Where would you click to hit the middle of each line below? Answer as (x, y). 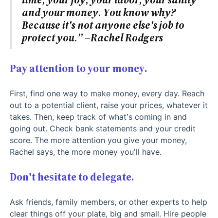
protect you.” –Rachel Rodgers (92, 37)
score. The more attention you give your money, (98, 140)
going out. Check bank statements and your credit (103, 128)
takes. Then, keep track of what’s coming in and (98, 117)
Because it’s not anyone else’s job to (103, 25)
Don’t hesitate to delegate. (72, 177)
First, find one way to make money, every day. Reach (107, 93)
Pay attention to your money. (79, 68)
